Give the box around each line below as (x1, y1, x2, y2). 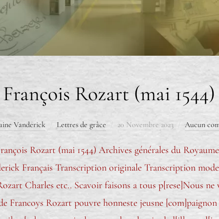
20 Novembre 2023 (117, 120, 174, 130)
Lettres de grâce (57, 120, 106, 130)
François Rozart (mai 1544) (3, 81, 215, 107)
